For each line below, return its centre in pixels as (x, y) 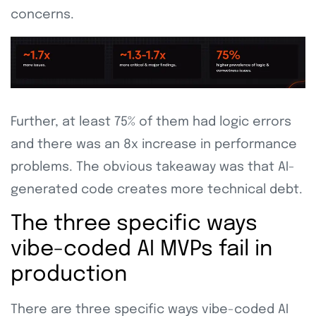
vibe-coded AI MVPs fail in (141, 249)
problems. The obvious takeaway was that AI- (153, 167)
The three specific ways (134, 224)
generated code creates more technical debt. (157, 189)
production (69, 274)
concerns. (44, 15)
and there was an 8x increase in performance (154, 144)
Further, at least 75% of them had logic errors (151, 122)
